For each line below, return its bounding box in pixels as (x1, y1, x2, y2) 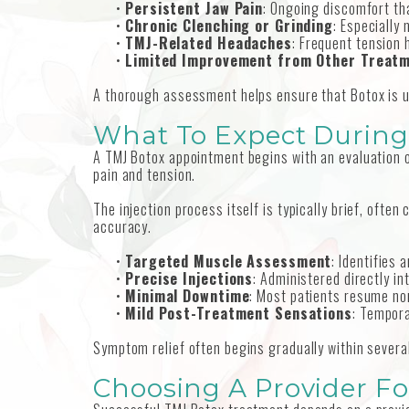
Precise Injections (125, 267, 254, 290)
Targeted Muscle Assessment (125, 250, 332, 273)
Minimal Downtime (125, 285, 250, 308)
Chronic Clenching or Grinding (125, 15, 334, 37)
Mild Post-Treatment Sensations (125, 302, 352, 325)
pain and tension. (93, 163, 196, 186)
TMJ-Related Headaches (125, 32, 292, 55)
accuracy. (93, 215, 152, 238)
